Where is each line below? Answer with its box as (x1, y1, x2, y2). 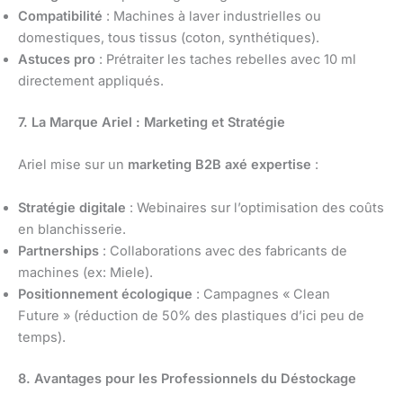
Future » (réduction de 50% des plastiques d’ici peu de (18, 307, 364, 324)
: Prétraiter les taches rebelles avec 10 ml (95, 51, 356, 68)
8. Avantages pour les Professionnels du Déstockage (18, 370, 356, 387)
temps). (18, 328, 66, 345)
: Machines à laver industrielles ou (103, 8, 321, 25)
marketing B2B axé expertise (128, 157, 311, 174)
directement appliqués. (18, 73, 164, 90)
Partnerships (18, 242, 99, 259)
